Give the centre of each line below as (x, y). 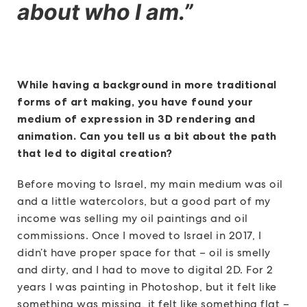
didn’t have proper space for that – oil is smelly (144, 253)
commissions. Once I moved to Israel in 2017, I (139, 236)
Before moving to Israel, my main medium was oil (150, 184)
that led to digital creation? (95, 153)
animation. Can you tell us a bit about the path (147, 136)
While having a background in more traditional (147, 85)
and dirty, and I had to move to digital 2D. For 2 (145, 270)
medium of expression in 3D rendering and (136, 119)
